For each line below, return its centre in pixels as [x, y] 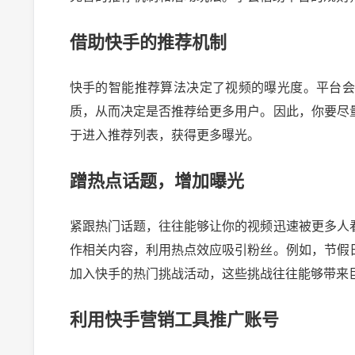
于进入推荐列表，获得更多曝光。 [164, 136]
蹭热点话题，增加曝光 [157, 181]
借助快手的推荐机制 [148, 43]
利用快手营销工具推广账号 [174, 320]
